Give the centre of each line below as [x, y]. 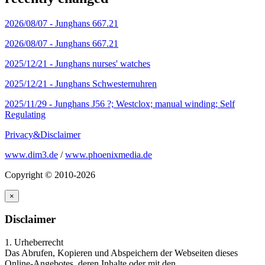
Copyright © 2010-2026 [50, 174]
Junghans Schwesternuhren [106, 83]
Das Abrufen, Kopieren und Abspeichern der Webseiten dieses [121, 253]
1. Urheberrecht [34, 243]
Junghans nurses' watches [103, 63]
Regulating [25, 114]
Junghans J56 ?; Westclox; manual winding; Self [145, 104]
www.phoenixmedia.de [109, 154]
